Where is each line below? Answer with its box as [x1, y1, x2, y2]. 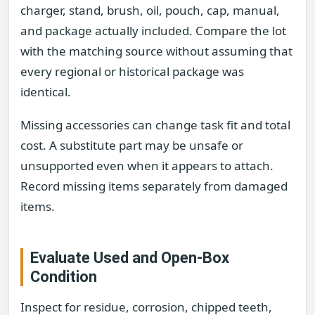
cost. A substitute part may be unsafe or [20, 137, 243, 154]
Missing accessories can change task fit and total [20, 117, 290, 134]
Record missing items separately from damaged [20, 178, 288, 195]
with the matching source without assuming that [20, 42, 292, 59]
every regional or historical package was [20, 63, 244, 79]
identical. [20, 83, 71, 100]
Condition [30, 268, 97, 286]
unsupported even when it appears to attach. [20, 157, 274, 174]
